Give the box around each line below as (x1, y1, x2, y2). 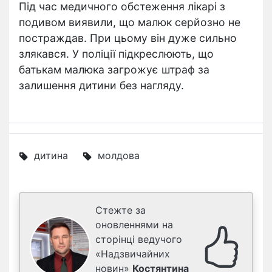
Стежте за (95, 204, 146, 216)
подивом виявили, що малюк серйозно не (19, 16, 240, 29)
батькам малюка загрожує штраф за (19, 63, 209, 76)
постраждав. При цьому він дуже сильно (19, 32, 237, 44)
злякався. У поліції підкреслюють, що (19, 47, 214, 60)
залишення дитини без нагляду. (19, 79, 184, 92)
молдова (98, 149, 140, 161)
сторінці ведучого (95, 233, 182, 245)
